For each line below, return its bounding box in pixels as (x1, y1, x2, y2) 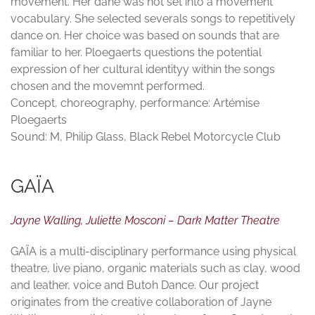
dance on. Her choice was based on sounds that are (11, 29, 279, 43)
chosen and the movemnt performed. (11, 79, 205, 94)
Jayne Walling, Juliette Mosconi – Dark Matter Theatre (11, 214, 280, 228)
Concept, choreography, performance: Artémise (11, 96, 259, 110)
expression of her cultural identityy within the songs (11, 63, 275, 77)
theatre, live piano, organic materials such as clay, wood (11, 262, 300, 276)
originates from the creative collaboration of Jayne (11, 295, 271, 309)
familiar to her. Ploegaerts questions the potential (11, 46, 262, 60)
